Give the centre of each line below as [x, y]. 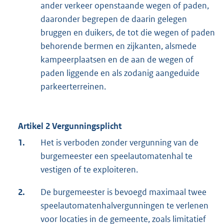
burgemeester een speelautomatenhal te [116, 156]
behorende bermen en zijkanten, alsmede [118, 46]
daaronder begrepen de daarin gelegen [114, 19]
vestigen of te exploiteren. [89, 170]
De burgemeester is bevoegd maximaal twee [123, 192]
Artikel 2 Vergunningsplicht [70, 126]
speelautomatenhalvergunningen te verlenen [124, 206]
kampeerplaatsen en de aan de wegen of [117, 60]
